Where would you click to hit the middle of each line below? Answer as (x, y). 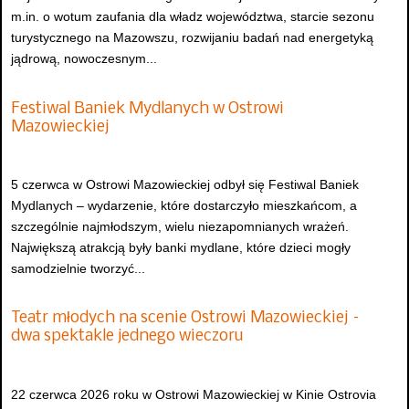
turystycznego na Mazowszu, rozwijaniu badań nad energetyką (192, 38)
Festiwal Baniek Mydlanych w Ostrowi (147, 109)
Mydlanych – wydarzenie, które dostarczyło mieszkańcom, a (184, 205)
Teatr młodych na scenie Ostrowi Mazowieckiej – (186, 319)
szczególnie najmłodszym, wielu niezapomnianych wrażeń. (180, 226)
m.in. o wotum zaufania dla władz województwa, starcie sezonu (193, 17)
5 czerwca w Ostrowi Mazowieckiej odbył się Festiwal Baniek (185, 184)
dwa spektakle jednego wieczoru (127, 337)
